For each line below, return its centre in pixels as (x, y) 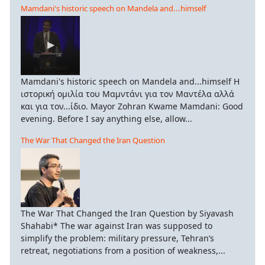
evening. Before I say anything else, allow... (106, 119)
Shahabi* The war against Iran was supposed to (117, 226)
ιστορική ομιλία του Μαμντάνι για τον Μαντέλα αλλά (127, 94)
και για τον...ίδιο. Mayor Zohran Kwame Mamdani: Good (132, 106)
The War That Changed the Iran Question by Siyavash (127, 214)
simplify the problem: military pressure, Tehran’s (117, 238)
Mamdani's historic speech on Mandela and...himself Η (130, 82)
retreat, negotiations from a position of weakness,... (123, 251)
